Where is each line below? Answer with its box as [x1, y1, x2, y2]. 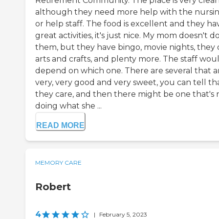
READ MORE [36, 121, 85, 130]
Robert [35, 181, 71, 193]
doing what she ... [35, 101, 102, 111]
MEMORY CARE [35, 159, 82, 167]
